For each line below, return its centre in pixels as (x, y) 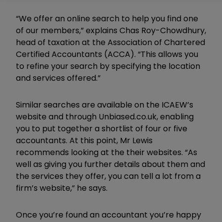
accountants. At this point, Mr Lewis (84, 140)
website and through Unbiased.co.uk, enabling (105, 116)
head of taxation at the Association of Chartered (111, 42)
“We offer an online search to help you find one (107, 18)
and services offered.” (58, 78)
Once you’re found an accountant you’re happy (109, 215)
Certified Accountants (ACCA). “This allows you (107, 54)
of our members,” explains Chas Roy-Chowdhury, (111, 30)
